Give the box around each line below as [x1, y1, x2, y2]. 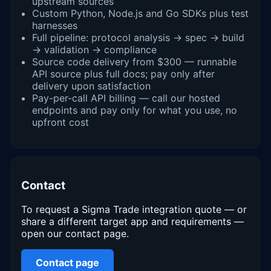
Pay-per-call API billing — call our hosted [32, 91, 220, 104]
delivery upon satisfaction [32, 79, 151, 92]
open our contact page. [21, 227, 129, 240]
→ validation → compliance [32, 43, 157, 56]
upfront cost [32, 116, 89, 128]
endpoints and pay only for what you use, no [32, 103, 237, 116]
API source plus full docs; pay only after [32, 67, 215, 80]
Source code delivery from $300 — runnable [32, 55, 237, 68]
